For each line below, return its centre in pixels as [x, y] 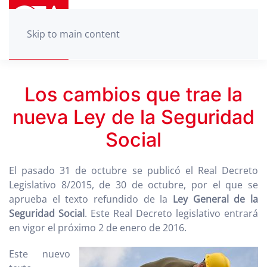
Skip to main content [73, 34]
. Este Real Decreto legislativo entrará [171, 213]
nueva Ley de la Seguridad [133, 117]
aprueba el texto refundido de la [91, 199]
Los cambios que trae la [133, 94]
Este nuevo [40, 254]
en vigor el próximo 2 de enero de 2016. [98, 228]
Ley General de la [215, 199]
